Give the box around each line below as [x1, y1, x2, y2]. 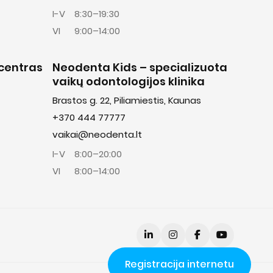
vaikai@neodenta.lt [52, 128, 142, 141]
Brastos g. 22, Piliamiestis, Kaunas [52, 94, 201, 107]
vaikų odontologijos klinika [52, 74, 205, 89]
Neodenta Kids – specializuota [52, 60, 227, 75]
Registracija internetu [125, 257, 234, 271]
